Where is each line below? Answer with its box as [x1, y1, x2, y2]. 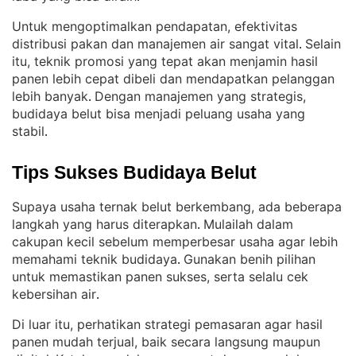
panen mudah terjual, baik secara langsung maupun [12, 334, 320, 350]
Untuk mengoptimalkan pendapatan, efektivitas [12, 18, 297, 34]
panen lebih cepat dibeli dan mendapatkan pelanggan [12, 71, 335, 87]
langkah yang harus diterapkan [12, 216, 197, 232]
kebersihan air [12, 286, 96, 302]
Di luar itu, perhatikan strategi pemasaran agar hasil [12, 316, 323, 332]
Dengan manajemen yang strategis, [95, 88, 306, 104]
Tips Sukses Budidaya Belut [12, 162, 257, 183]
